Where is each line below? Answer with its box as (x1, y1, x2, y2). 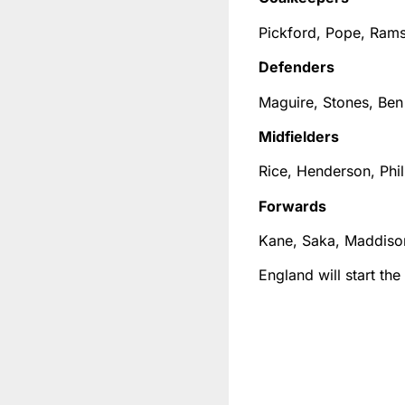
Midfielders (259, 127, 340, 146)
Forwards (259, 196, 327, 215)
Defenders (259, 58, 335, 77)
